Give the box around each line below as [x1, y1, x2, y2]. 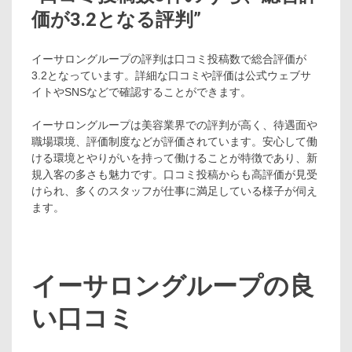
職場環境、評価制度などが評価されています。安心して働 [31, 135, 317, 148]
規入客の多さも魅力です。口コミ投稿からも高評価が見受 [31, 168, 317, 181]
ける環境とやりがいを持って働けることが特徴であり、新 [31, 152, 317, 165]
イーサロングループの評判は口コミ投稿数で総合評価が [31, 53, 306, 66]
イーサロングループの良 [31, 270, 314, 301]
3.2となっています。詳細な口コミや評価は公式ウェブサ [31, 69, 311, 82]
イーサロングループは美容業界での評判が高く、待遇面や [31, 119, 317, 132]
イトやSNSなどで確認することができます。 [31, 86, 251, 99]
